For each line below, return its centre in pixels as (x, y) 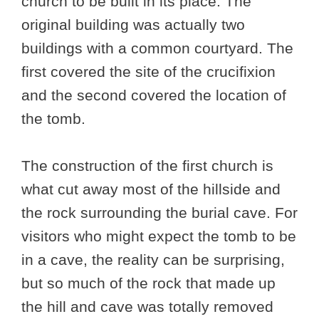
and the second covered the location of (154, 95)
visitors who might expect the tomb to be (159, 236)
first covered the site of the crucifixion (148, 72)
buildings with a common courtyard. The (157, 48)
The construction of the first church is (147, 166)
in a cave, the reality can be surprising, (153, 260)
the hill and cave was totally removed (147, 307)
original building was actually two (133, 25)
